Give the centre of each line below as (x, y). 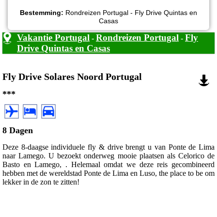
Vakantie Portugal (53, 38)
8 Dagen (18, 130)
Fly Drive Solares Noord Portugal (72, 77)
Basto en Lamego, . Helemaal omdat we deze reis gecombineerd (108, 164)
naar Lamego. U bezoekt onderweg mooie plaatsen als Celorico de (108, 155)
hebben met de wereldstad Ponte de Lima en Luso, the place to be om (108, 173)
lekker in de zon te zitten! (41, 182)
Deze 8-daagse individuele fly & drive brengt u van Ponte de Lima (108, 147)
